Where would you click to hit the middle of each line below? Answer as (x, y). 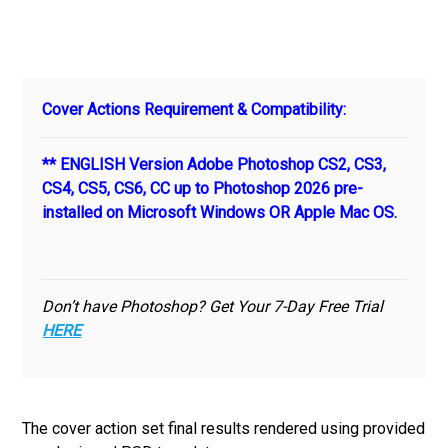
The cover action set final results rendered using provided (224, 428)
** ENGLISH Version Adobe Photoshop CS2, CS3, (214, 164)
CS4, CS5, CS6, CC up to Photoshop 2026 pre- (203, 188)
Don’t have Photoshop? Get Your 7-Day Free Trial (213, 306)
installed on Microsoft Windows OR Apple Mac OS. (220, 212)
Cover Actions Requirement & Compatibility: (194, 109)
